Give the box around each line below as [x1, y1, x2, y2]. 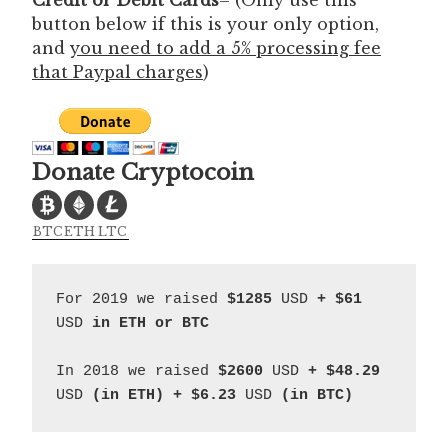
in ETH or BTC [83, 314, 209, 332]
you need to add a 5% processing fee [70, 37, 381, 58]
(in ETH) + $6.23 [83, 386, 245, 404]
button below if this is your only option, [32, 13, 379, 34]
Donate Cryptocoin [32, 158, 254, 186]
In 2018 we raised [56, 362, 218, 380]
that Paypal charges [32, 61, 203, 82]
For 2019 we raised [56, 290, 227, 308]
